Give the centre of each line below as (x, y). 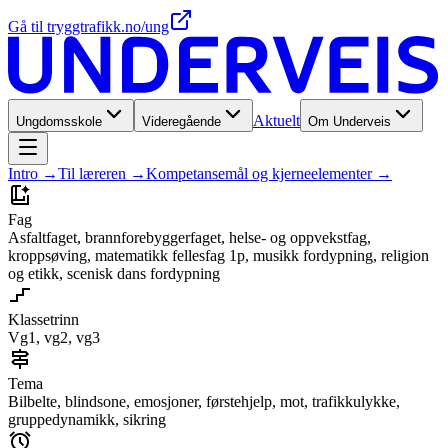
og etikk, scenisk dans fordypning (114, 274)
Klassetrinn (43, 320)
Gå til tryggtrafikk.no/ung (88, 26)
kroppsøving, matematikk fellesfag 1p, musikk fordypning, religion (218, 256)
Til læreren (92, 174)
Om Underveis (349, 122)
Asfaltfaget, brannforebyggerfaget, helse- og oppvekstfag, (189, 238)
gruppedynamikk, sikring (87, 420)
